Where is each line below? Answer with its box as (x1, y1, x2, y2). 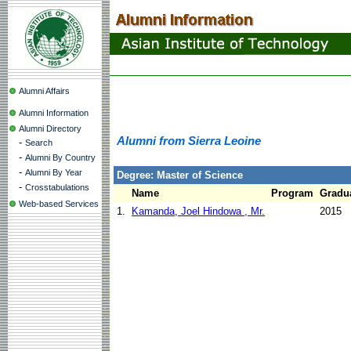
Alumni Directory (19, 124, 81, 133)
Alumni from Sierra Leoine (117, 135, 261, 147)
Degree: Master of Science (117, 169, 243, 181)
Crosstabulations (25, 183, 89, 192)
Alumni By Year (25, 168, 82, 177)
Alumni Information (19, 108, 89, 118)
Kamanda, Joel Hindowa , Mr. (132, 205, 265, 217)
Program (271, 187, 313, 199)
